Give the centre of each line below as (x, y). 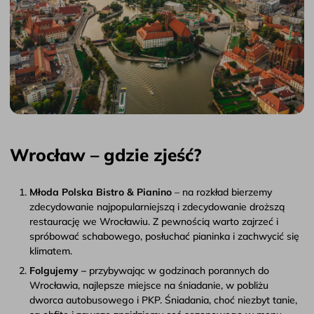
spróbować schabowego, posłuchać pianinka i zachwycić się (164, 236)
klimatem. (51, 251)
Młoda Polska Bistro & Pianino (101, 192)
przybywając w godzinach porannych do (179, 270)
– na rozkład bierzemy (222, 192)
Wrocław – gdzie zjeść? (106, 154)
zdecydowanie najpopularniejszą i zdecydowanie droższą (157, 206)
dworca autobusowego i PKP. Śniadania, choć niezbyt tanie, (163, 300)
